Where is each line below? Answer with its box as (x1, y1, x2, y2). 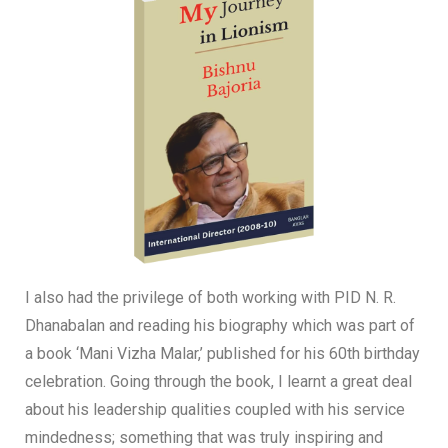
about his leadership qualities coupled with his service (25, 399, 405, 419)
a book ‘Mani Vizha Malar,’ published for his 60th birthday (25, 343, 420, 363)
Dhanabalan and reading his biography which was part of (25, 315, 415, 335)
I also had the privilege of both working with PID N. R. (25, 287, 396, 307)
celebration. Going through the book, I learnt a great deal (25, 371, 412, 391)
